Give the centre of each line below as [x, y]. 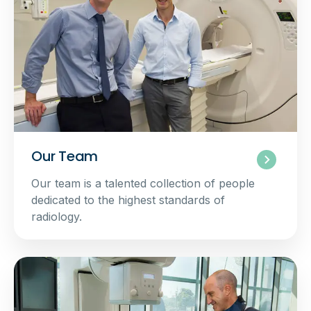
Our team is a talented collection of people [143, 184]
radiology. [57, 217]
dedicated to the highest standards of [128, 200]
